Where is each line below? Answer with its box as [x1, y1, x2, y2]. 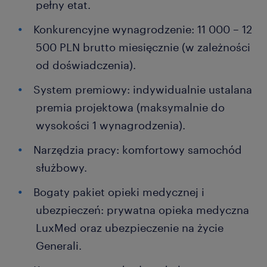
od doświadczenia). [36, 58, 136, 72]
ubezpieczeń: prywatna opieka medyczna [36, 203, 249, 216]
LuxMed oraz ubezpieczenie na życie [36, 221, 223, 234]
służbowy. [36, 161, 87, 174]
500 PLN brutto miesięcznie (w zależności [36, 41, 250, 54]
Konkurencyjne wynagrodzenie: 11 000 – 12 [33, 23, 252, 36]
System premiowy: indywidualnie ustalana [33, 83, 252, 96]
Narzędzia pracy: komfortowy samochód [33, 143, 242, 156]
